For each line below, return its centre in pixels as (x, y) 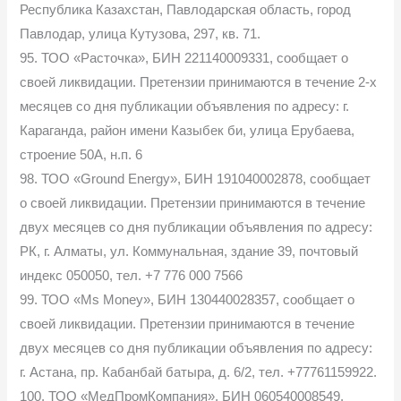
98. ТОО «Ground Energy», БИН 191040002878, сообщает (196, 179)
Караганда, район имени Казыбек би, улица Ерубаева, (188, 130)
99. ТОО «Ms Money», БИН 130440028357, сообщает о (188, 299)
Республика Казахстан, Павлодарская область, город (186, 9)
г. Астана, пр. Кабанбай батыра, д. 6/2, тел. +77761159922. (199, 372)
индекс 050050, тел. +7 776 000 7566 (132, 275)
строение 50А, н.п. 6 (81, 154)
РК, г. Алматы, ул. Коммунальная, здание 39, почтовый (189, 251)
